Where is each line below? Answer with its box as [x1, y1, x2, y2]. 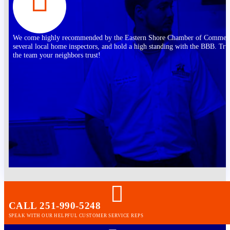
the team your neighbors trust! [12, 51, 101, 60]
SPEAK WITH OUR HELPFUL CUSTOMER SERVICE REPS [8, 213, 144, 218]
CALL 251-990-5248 [8, 200, 101, 212]
